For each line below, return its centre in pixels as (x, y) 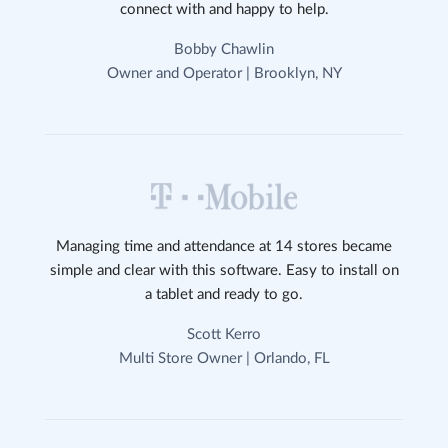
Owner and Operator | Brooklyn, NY (224, 73)
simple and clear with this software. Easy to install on (224, 270)
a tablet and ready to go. (224, 294)
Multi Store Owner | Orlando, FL (224, 358)
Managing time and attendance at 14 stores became (224, 246)
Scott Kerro (224, 334)
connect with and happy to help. (224, 9)
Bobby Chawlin (224, 49)
